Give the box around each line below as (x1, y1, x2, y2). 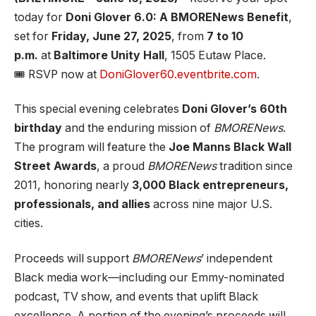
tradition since (217, 159, 293, 174)
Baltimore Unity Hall (54, 48, 164, 62)
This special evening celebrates (14, 102, 182, 116)
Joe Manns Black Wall (169, 140, 291, 154)
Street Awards (14, 159, 97, 174)
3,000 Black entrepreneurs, (132, 178, 288, 193)
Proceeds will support (14, 251, 132, 265)
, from (171, 29, 207, 43)
